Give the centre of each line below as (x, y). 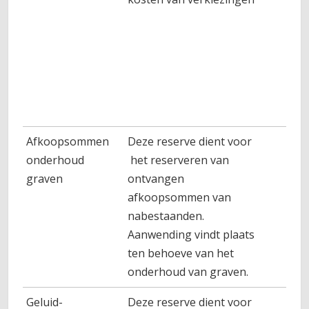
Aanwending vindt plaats (191, 235)
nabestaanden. (166, 216)
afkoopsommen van (180, 197)
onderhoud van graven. (188, 272)
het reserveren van (179, 160)
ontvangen (156, 179)
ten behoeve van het (181, 253)
